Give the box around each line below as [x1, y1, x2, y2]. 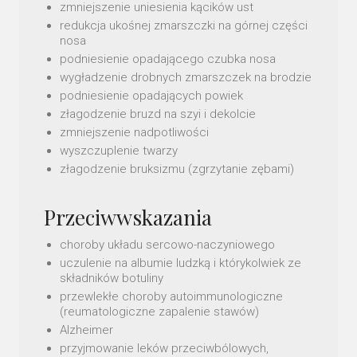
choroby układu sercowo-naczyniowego [60, 237, 275, 252]
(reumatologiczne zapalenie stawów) [60, 304, 259, 319]
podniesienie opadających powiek [60, 88, 243, 103]
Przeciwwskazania [44, 202, 212, 231]
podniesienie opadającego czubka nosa [60, 51, 276, 66]
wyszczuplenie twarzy [60, 143, 178, 158]
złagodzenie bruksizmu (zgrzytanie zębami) [60, 161, 294, 176]
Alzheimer [60, 323, 113, 337]
